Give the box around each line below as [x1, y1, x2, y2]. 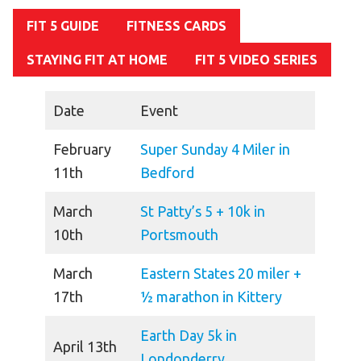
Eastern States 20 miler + [140, 265, 301, 282]
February [53, 141, 111, 158]
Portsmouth [140, 226, 218, 243]
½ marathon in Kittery [140, 288, 282, 305]
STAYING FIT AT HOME [27, 52, 168, 68]
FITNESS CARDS [127, 19, 226, 34]
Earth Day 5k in [140, 327, 237, 344]
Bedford [140, 164, 194, 181]
